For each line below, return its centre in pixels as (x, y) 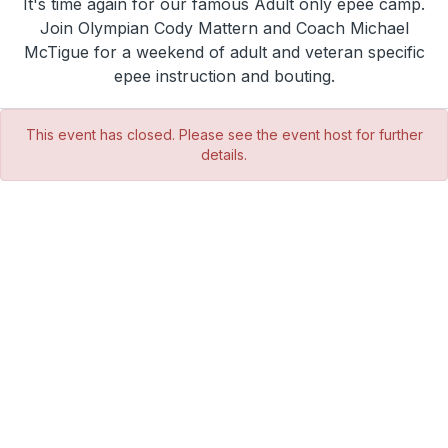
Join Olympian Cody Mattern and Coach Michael (224, 27)
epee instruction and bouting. (224, 75)
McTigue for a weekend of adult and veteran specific (224, 51)
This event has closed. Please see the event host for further (224, 134)
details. (224, 154)
